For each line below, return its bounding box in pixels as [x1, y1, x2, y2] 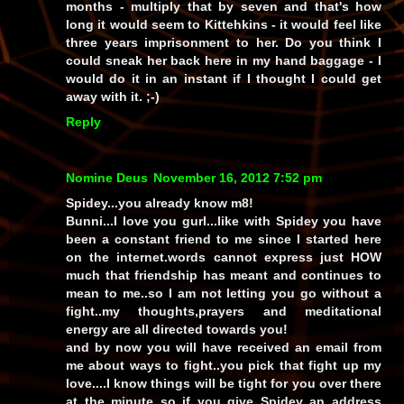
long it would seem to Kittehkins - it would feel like [66, 16, 381, 32]
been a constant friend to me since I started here [66, 231, 381, 246]
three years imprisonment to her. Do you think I [66, 34, 381, 50]
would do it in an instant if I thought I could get [66, 70, 381, 86]
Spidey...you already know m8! [66, 195, 253, 210]
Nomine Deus [66, 170, 148, 185]
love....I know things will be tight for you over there [66, 375, 381, 390]
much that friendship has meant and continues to [66, 267, 381, 282]
